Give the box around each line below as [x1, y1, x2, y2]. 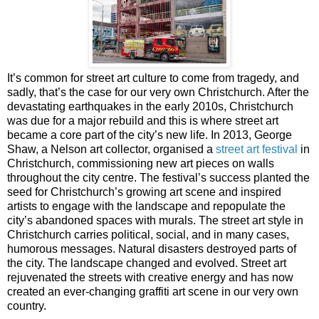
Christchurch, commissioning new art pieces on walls [7, 157, 274, 169]
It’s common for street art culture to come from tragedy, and [7, 71, 299, 84]
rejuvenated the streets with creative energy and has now [7, 271, 293, 283]
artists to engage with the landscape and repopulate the [7, 199, 286, 212]
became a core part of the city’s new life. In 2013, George [7, 128, 292, 141]
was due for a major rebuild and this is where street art [7, 114, 278, 127]
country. [7, 299, 46, 312]
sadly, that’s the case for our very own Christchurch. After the [7, 85, 309, 98]
